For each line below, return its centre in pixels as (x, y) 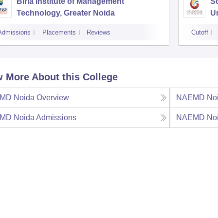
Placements (59, 32)
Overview (53, 98)
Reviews (98, 32)
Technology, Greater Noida (65, 13)
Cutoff (200, 32)
